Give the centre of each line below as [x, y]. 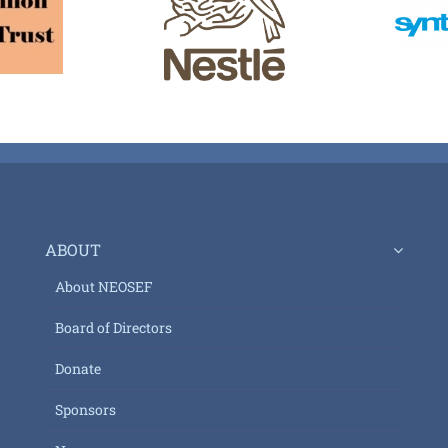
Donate [77, 368]
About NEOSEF [103, 286]
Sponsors [85, 409]
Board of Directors [113, 327]
